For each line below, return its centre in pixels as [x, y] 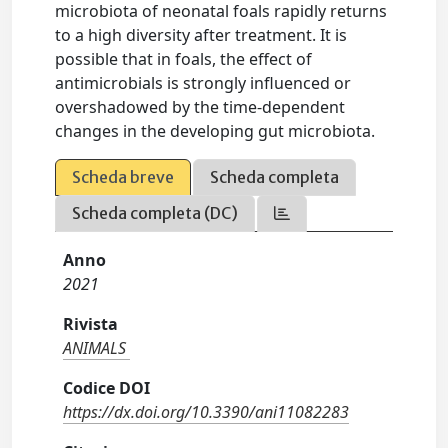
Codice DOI [107, 388]
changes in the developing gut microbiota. [215, 131]
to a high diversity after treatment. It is [201, 35]
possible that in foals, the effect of [184, 59]
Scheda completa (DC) [155, 213]
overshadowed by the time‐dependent [200, 107]
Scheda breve [123, 177]
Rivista [91, 324]
